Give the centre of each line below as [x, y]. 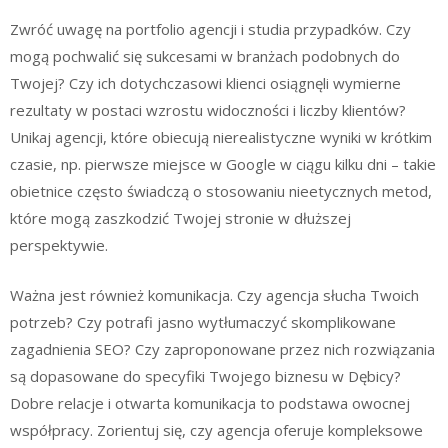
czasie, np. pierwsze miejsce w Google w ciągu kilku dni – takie [223, 164]
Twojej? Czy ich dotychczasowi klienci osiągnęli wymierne [205, 83]
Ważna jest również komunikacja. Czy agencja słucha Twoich [214, 294]
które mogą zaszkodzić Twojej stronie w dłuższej [180, 218]
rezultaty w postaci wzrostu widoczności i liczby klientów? [208, 110]
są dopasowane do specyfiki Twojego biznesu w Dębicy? [205, 375]
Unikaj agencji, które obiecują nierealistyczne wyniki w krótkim [221, 137]
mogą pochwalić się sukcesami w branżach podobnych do [205, 56]
